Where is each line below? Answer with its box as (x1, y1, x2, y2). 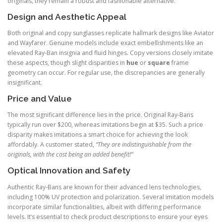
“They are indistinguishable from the (96, 140, 191, 149)
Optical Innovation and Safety (7, 166, 131, 176)
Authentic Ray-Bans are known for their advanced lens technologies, (7, 182, 201, 191)
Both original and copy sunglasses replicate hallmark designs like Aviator (7, 29, 214, 38)
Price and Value (7, 94, 72, 104)
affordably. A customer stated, (7, 140, 96, 149)
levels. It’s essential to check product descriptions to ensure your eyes (7, 212, 208, 221)
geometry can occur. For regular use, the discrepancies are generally (7, 68, 205, 77)
